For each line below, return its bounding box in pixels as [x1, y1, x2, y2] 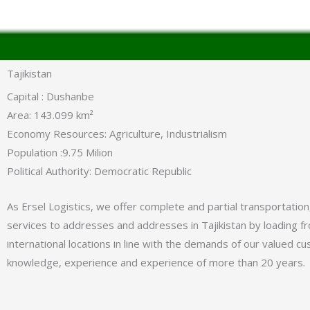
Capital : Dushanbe [7, 89, 94, 103]
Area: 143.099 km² [7, 108, 93, 122]
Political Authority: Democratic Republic [7, 164, 192, 178]
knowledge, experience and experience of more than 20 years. [7, 255, 305, 269]
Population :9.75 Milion [7, 145, 113, 159]
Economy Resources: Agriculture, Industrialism [7, 127, 227, 140]
